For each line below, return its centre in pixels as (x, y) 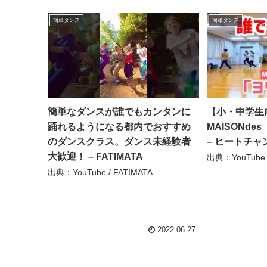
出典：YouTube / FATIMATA (100, 172)
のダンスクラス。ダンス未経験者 (119, 141)
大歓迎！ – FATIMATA (96, 156)
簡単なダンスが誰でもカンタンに (119, 111)
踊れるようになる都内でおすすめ (119, 126)
